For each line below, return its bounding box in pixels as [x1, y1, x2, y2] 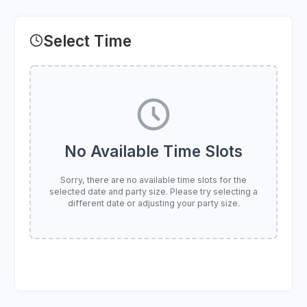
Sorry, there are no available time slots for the [60, 174, 247, 185]
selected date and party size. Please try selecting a [49, 186, 258, 197]
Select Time [43, 31, 132, 50]
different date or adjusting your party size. [67, 197, 240, 208]
